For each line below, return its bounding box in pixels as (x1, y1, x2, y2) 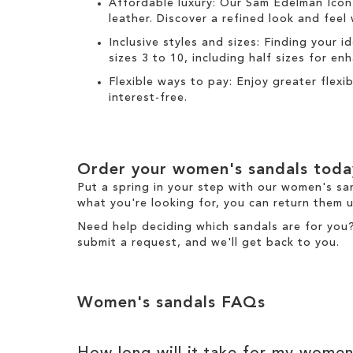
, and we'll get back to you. (177, 236, 344, 248)
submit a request (77, 236, 177, 248)
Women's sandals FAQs (77, 295, 266, 311)
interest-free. (109, 91, 188, 103)
